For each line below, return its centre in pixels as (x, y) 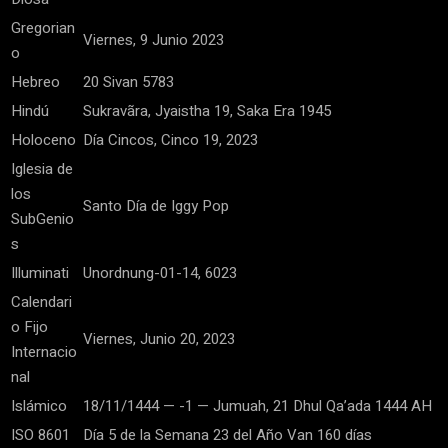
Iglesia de (42, 169)
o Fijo (29, 327)
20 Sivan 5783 (128, 82)
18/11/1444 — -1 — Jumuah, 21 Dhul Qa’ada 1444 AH (257, 406)
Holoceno (43, 140)
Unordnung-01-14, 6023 (160, 273)
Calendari (41, 302)
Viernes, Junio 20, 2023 (159, 339)
